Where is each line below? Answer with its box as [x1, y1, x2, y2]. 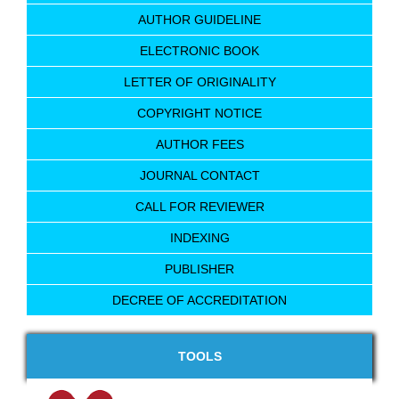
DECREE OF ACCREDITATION [112, 293, 287, 308]
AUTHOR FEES [155, 137, 244, 152]
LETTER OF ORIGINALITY [123, 75, 276, 90]
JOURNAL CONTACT [139, 168, 260, 183]
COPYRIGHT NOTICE [137, 106, 262, 121]
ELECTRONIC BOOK [140, 44, 259, 59]
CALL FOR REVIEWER [134, 199, 265, 215]
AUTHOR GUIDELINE [138, 12, 261, 28]
